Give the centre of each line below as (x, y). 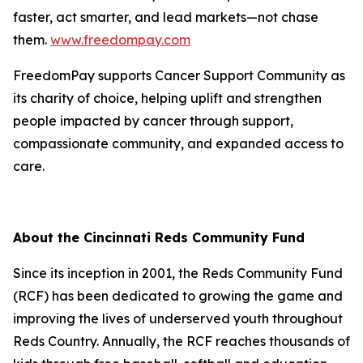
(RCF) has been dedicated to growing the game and (178, 296)
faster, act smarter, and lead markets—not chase (166, 17)
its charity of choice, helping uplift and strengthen (167, 98)
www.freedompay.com (120, 40)
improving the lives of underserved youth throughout (178, 318)
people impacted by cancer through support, (153, 121)
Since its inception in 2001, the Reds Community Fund (178, 273)
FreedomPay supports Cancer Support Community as (179, 75)
